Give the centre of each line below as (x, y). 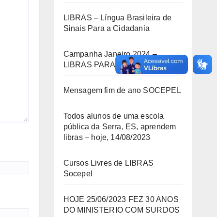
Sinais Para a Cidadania (107, 29)
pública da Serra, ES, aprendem (120, 127)
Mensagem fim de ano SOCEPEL (122, 91)
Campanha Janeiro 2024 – (110, 54)
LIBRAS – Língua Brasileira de (117, 18)
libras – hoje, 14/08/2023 (107, 138)
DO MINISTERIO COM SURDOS (122, 210)
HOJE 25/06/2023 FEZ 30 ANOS (121, 200)
